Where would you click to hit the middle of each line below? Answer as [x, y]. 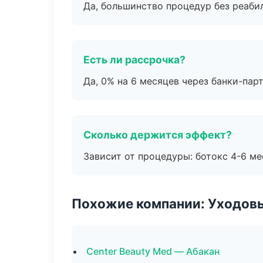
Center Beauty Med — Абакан [153, 251]
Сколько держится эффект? [158, 135]
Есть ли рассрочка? [134, 60]
